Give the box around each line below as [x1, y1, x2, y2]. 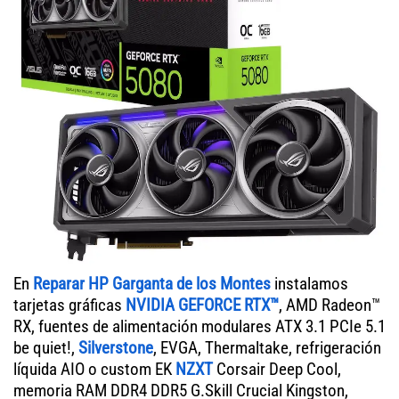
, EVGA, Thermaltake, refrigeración [153, 337, 381, 358]
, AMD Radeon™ [279, 294, 380, 315]
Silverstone [78, 337, 153, 358]
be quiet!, [13, 337, 78, 358]
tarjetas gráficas [13, 294, 126, 315]
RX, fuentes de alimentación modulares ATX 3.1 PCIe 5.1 [13, 315, 386, 337]
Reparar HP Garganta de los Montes [33, 273, 271, 294]
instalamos [271, 273, 348, 294]
